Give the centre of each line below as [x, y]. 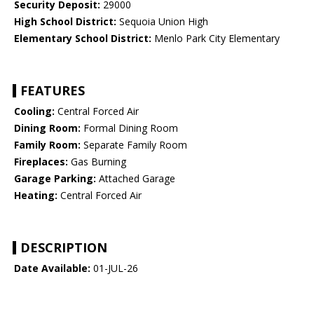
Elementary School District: [83, 39]
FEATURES [53, 91]
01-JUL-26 [114, 268]
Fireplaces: [41, 162]
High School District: [65, 22]
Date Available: [52, 268]
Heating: [36, 196]
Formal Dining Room [129, 128]
